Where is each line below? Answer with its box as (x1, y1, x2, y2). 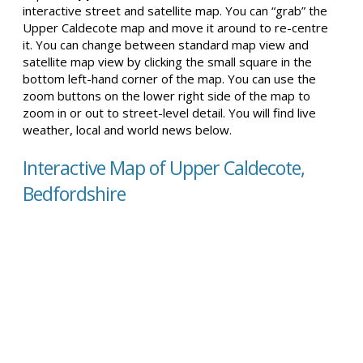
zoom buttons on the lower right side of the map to (23, 88, 310, 104)
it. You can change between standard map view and (23, 36, 309, 53)
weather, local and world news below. (23, 122, 232, 138)
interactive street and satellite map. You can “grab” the (23, 2, 327, 19)
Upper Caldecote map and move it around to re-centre (23, 19, 328, 36)
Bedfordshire (23, 181, 126, 207)
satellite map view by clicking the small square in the (23, 53, 312, 70)
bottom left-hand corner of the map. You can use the (23, 70, 316, 87)
